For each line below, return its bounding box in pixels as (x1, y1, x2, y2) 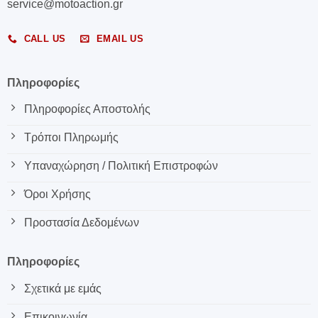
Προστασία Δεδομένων (23, 216, 139, 229)
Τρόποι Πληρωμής (23, 131, 119, 144)
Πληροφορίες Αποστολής (23, 103, 150, 116)
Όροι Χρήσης (23, 188, 91, 201)
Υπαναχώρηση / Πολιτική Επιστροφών (23, 160, 218, 172)
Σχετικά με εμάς (23, 283, 102, 295)
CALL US (23, 33, 66, 45)
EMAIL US (96, 33, 144, 45)
